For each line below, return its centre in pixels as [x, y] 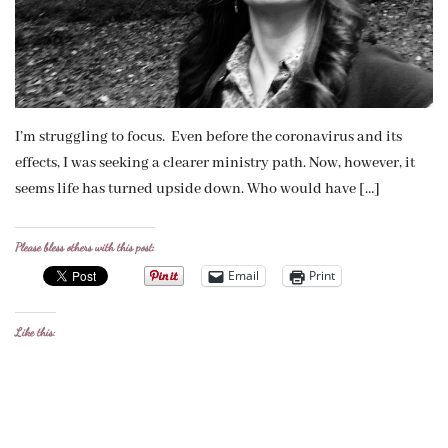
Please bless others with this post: [85, 246]
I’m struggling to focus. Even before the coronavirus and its [208, 136]
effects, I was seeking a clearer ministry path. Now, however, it [215, 162]
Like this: [35, 331]
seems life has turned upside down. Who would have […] [197, 188]
